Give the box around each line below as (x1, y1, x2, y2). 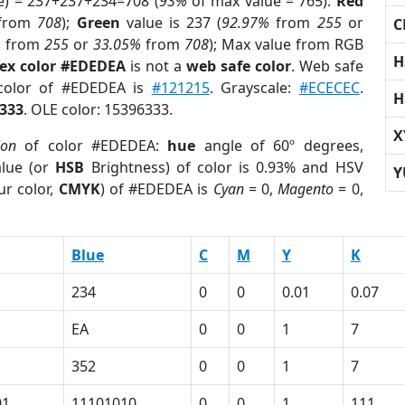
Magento (278, 179, 334, 199)
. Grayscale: (209, 78, 299, 98)
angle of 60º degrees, (195, 136, 363, 155)
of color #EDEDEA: (16, 136, 168, 155)
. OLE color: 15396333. (24, 99, 173, 119)
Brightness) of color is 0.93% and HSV (84, 157, 363, 177)
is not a (126, 56, 186, 76)
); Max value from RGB (208, 34, 363, 54)
